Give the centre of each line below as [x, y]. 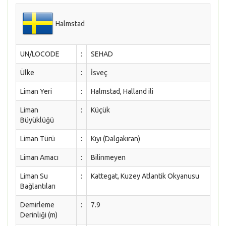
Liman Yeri [36, 91]
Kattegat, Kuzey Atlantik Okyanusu [145, 176]
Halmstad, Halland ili [122, 91]
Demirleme [37, 205]
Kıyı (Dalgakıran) [116, 139]
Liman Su [34, 176]
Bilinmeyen [108, 157]
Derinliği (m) [39, 215]
